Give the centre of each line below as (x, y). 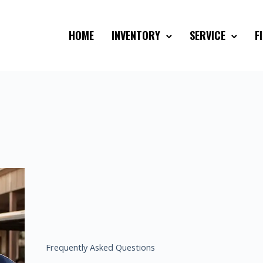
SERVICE (208, 35)
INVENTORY (136, 35)
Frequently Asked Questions (101, 247)
